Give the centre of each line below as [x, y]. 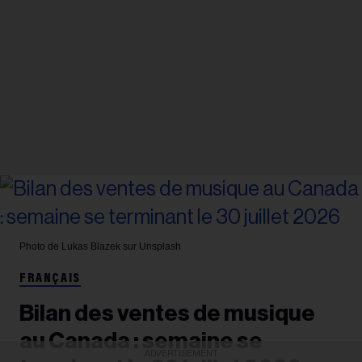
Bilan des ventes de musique [167, 314]
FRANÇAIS [50, 279]
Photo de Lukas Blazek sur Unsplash [100, 247]
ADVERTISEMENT [181, 354]
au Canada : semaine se [141, 341]
